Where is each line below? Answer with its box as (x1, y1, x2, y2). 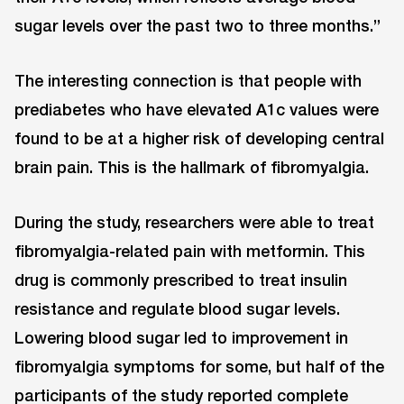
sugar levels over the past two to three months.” (14, 15, 381, 36)
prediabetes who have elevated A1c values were (14, 99, 379, 120)
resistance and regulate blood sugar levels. (14, 298, 340, 318)
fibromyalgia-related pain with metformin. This (14, 240, 365, 261)
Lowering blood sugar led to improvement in (14, 326, 348, 347)
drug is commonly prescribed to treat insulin (14, 269, 347, 289)
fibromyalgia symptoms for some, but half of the (14, 355, 384, 376)
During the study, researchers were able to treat (14, 211, 374, 232)
